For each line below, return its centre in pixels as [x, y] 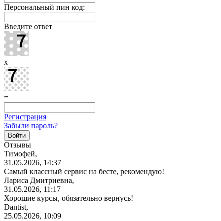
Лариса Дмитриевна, [39, 180]
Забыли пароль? [31, 125]
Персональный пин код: [44, 7]
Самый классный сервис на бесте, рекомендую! [84, 171]
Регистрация [25, 116]
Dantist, [16, 207]
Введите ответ [28, 26]
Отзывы [18, 145]
